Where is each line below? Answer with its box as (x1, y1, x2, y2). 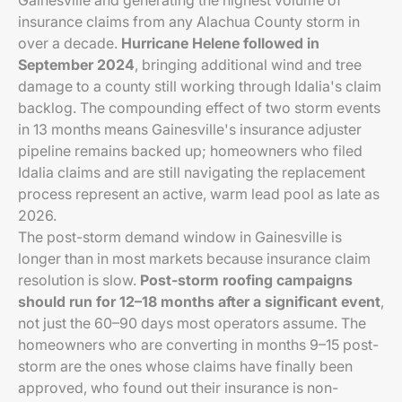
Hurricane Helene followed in (121, 34, 319, 52)
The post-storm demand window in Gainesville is (18, 228, 342, 246)
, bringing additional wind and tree (135, 56, 362, 74)
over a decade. (18, 34, 121, 52)
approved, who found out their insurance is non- (18, 379, 338, 397)
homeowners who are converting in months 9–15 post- (18, 336, 379, 354)
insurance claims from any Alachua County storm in (18, 13, 360, 31)
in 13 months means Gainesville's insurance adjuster (18, 120, 362, 138)
